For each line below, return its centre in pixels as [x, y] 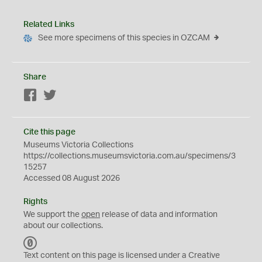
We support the [52, 215]
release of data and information [159, 215]
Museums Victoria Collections [78, 145]
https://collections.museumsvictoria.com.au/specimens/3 [130, 156]
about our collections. [63, 226]
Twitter [69, 96]
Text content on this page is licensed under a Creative [122, 256]
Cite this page [49, 132]
